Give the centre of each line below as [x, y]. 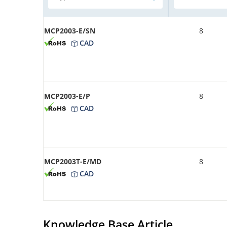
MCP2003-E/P [67, 96]
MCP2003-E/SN [70, 30]
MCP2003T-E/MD [73, 161]
